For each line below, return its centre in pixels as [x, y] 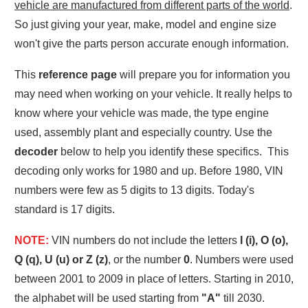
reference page [78, 75]
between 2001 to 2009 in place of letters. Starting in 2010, [154, 279]
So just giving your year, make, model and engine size [145, 24]
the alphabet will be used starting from [108, 298]
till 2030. [243, 298]
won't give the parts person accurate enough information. [152, 44]
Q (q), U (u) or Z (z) [61, 260]
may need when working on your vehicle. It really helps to [153, 94]
